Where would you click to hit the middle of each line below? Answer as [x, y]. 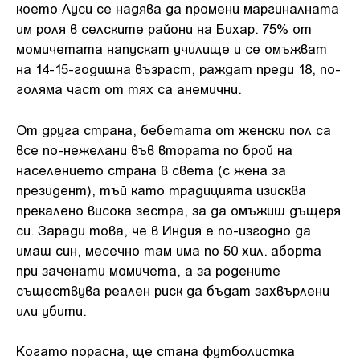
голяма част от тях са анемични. [129, 88]
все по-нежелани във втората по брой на [154, 149]
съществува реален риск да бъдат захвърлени [173, 290]
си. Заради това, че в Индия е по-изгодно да [164, 229]
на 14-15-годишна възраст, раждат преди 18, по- [178, 68]
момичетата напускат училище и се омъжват [172, 48]
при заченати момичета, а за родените [148, 270]
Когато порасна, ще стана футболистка [155, 350]
